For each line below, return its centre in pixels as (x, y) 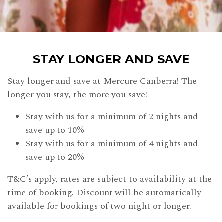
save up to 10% (55, 130)
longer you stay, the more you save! (77, 94)
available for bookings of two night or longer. (99, 206)
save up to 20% (55, 157)
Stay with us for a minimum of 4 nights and (112, 143)
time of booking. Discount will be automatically (104, 192)
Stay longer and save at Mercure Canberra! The (102, 81)
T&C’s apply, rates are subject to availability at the (110, 179)
